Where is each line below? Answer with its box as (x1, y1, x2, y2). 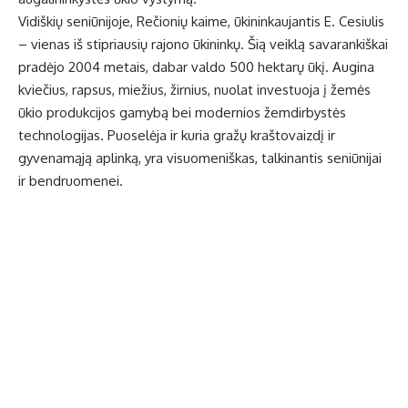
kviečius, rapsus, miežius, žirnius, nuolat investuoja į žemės (18, 81, 371, 99)
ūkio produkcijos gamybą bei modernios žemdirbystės (18, 104, 346, 122)
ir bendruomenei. (18, 172, 123, 190)
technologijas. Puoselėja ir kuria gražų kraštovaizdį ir (18, 127, 335, 145)
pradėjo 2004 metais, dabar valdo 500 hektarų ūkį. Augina (18, 58, 374, 76)
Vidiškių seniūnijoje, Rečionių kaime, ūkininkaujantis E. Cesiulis (18, 13, 384, 31)
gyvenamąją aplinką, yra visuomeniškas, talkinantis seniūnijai (18, 149, 382, 168)
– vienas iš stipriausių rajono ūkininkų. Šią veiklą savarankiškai (18, 36, 388, 54)
